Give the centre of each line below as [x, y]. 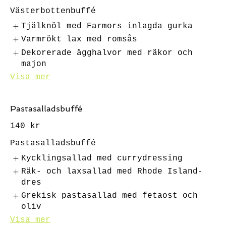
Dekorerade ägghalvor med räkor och [107, 53]
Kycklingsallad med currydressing [102, 158]
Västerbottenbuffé [53, 11]
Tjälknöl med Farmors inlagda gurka [107, 26]
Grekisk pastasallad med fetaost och [110, 196]
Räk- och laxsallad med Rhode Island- [112, 172]
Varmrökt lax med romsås [79, 40]
